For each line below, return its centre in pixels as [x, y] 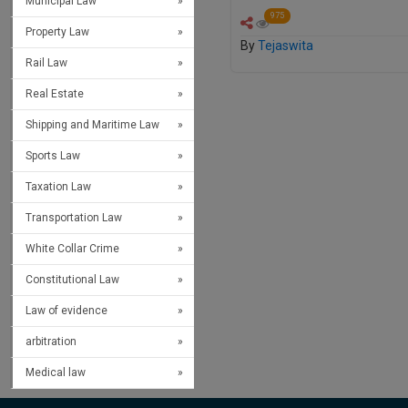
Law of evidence [66, 311]
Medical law [56, 373]
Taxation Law [58, 187]
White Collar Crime [72, 249]
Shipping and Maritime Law [92, 125]
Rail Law [46, 63]
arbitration [51, 342]
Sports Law [53, 156]
